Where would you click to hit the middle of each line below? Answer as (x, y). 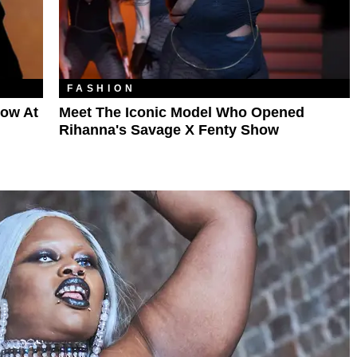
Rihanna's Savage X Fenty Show (169, 129)
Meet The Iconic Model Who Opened (182, 112)
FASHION (102, 88)
